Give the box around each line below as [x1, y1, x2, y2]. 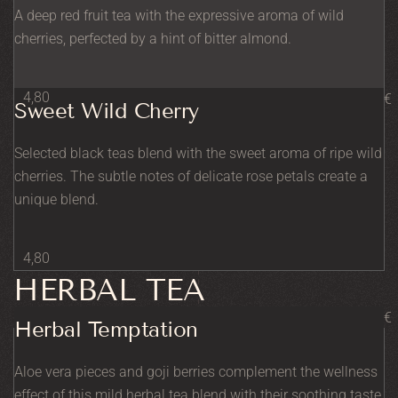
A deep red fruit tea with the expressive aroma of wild [14, 6, 344, 24]
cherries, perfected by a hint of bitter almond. [14, 29, 291, 47]
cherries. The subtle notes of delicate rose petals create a [14, 167, 368, 185]
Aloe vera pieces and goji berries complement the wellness [14, 362, 378, 380]
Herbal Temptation [14, 315, 198, 342]
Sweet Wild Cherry [14, 97, 199, 123]
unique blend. [14, 190, 99, 208]
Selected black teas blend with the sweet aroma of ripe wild [14, 144, 382, 162]
